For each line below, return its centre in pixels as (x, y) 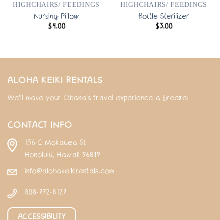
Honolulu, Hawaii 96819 (62, 155)
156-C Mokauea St (55, 143)
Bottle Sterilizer (164, 16)
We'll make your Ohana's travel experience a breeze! (98, 97)
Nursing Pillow (56, 16)
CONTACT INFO (40, 125)
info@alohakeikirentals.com (69, 171)
